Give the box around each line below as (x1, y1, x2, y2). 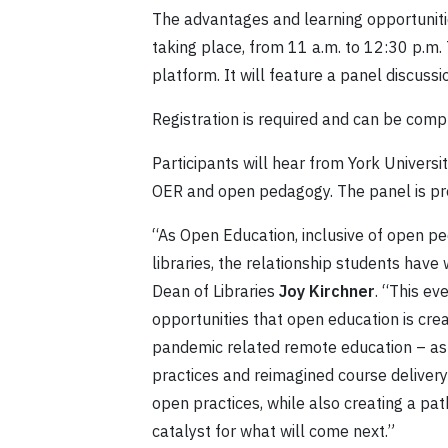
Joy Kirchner (279, 281, 375, 302)
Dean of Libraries (152, 281, 279, 302)
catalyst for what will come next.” (152, 421, 395, 442)
